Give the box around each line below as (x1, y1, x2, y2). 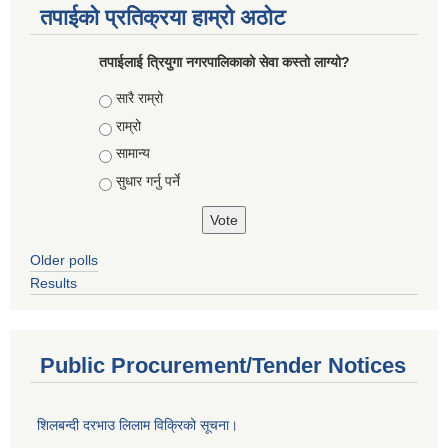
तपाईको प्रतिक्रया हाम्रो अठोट (40, 5, 286, 31)
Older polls (30, 252, 98, 269)
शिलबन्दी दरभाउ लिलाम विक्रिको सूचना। (37, 417, 238, 434)
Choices (98, 90, 155, 107)
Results (30, 275, 77, 292)
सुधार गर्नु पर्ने (115, 173, 180, 190)
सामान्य (115, 145, 150, 162)
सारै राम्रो (115, 90, 163, 107)
